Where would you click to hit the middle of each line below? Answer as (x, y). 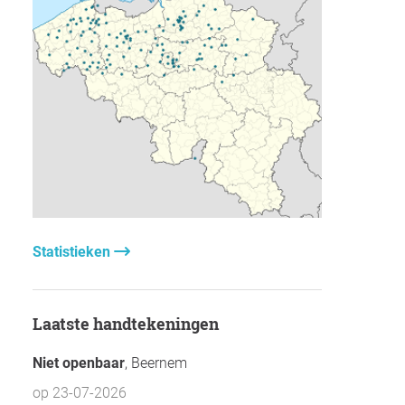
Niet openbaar (79, 363)
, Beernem (156, 363)
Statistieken (73, 251)
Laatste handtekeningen (131, 323)
